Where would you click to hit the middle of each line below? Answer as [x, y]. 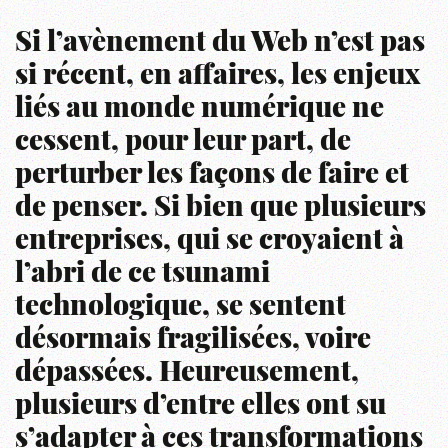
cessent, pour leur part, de [183, 142]
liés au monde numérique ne [199, 109]
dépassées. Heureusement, [187, 373]
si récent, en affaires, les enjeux [217, 76]
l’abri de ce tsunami [142, 274]
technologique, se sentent [180, 307]
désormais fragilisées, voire [193, 340]
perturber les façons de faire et [212, 175]
